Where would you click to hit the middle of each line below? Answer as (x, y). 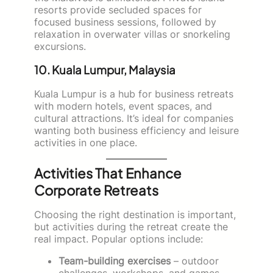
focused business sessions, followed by (125, 22)
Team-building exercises (115, 261)
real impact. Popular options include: (119, 239)
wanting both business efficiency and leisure (136, 130)
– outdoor (195, 261)
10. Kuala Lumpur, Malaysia (105, 69)
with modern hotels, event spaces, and (123, 106)
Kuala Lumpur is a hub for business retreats (134, 94)
